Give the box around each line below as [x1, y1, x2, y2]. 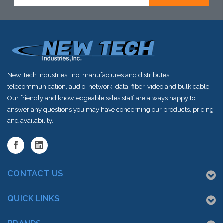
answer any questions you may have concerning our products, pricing [7, 105, 214, 113]
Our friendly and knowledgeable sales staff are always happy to [7, 94, 195, 102]
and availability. [7, 116, 53, 124]
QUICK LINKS [7, 193, 59, 203]
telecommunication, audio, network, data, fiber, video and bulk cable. [7, 82, 211, 90]
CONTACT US [7, 168, 63, 178]
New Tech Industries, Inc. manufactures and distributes [7, 71, 169, 79]
